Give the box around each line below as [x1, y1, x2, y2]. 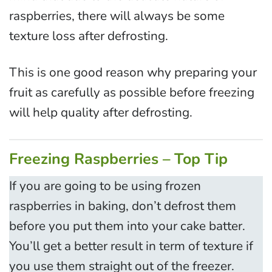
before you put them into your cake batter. [9, 217, 245, 235]
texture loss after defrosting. [9, 27, 168, 44]
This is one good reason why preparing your [9, 63, 257, 81]
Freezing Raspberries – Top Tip [9, 148, 228, 169]
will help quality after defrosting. [9, 103, 192, 121]
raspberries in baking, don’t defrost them [9, 197, 236, 215]
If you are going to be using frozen [9, 177, 201, 195]
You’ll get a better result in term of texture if [9, 237, 253, 255]
